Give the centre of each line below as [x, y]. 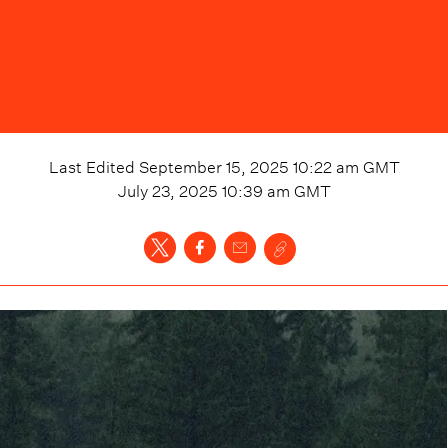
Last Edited [93, 164]
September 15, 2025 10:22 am [248, 164]
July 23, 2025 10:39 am [203, 188]
